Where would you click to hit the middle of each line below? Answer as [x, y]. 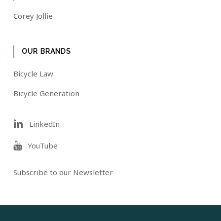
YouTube [39, 146]
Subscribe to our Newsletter [63, 172]
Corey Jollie [33, 16]
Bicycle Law [33, 74]
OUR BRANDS [46, 52]
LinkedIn [41, 124]
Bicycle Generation [46, 93]
